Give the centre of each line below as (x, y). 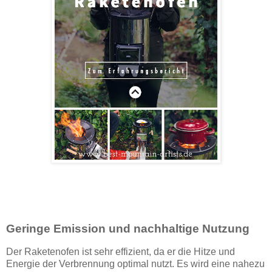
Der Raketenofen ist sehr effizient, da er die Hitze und (121, 252)
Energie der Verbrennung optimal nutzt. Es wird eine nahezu (135, 264)
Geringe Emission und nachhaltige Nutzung (128, 229)
